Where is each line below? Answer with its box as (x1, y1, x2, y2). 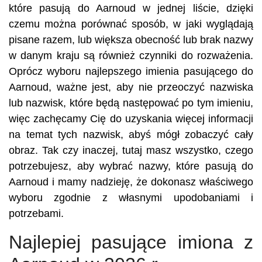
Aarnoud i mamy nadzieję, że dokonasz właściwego (9, 176, 253, 188)
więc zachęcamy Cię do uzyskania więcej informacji (9, 113, 253, 125)
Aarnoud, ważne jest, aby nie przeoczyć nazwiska (9, 81, 253, 93)
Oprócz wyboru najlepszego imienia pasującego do (9, 65, 253, 77)
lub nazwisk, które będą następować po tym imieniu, (9, 97, 253, 109)
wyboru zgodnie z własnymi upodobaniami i (9, 192, 253, 204)
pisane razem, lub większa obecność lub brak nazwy (9, 34, 253, 46)
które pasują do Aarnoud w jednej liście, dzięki (9, 2, 253, 14)
